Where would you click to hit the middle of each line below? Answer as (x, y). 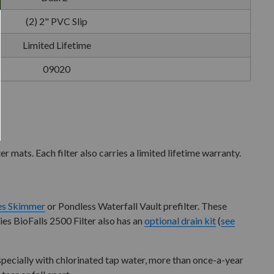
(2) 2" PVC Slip (57, 21)
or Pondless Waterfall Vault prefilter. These (136, 206)
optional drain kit (180, 220)
